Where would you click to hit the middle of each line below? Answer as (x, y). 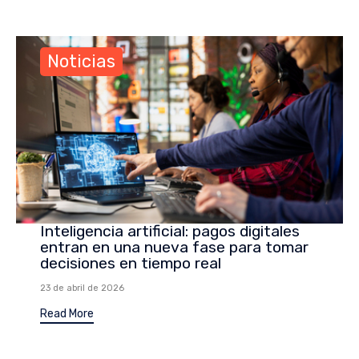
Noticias (81, 62)
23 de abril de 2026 (82, 288)
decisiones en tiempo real (131, 264)
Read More (67, 314)
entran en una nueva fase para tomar (174, 248)
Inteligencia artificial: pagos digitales (170, 232)
